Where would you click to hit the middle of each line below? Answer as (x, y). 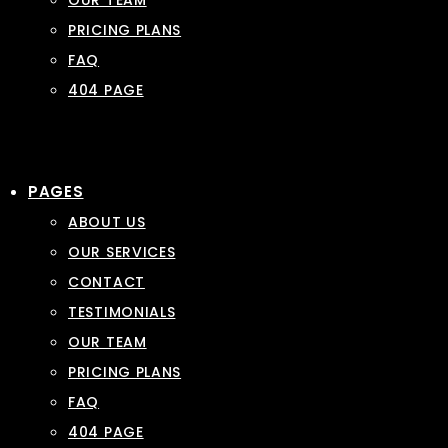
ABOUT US (107, 222)
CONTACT (106, 282)
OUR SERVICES (122, 252)
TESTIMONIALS (122, 312)
